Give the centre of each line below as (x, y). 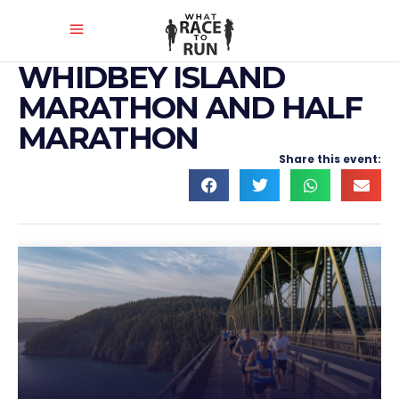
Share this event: (330, 159)
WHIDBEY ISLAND (151, 77)
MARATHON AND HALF (190, 108)
